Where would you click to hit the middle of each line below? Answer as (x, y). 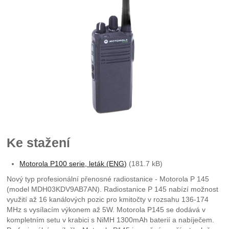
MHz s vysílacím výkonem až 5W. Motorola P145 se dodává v (106, 210)
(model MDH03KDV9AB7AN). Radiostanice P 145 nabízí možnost (113, 189)
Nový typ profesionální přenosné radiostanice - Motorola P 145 (108, 179)
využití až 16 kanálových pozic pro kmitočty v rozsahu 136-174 (108, 200)
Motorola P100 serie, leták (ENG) (73, 164)
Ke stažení (39, 143)
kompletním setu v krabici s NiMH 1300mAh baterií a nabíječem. (111, 220)
